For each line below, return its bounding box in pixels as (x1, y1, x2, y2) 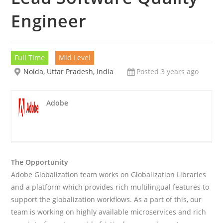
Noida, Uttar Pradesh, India (23, 67, 114, 77)
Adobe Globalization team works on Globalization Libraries (11, 170, 207, 180)
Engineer (11, 9, 87, 33)
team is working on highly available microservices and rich (11, 207, 207, 217)
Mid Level (59, 53, 91, 63)
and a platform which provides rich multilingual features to (11, 182, 210, 192)
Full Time (14, 53, 45, 63)
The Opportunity (11, 157, 69, 167)
